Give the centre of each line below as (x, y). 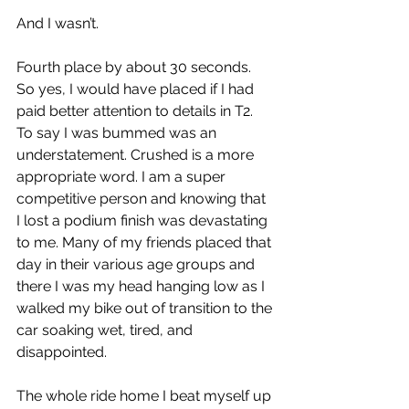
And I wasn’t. (59, 23)
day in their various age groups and (137, 264)
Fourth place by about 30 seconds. (136, 67)
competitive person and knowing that (143, 199)
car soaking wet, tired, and (106, 330)
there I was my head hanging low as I (142, 286)
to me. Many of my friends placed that (146, 242)
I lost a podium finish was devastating (144, 220)
